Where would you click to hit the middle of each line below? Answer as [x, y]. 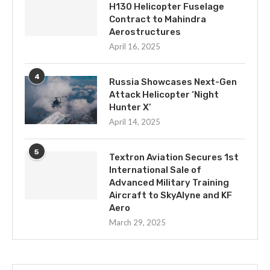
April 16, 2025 [135, 46]
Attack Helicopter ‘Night [164, 95]
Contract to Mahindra [158, 19]
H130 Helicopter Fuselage [167, 7]
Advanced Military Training [169, 183]
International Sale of [155, 170]
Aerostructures [145, 32]
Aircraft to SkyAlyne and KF [171, 195]
